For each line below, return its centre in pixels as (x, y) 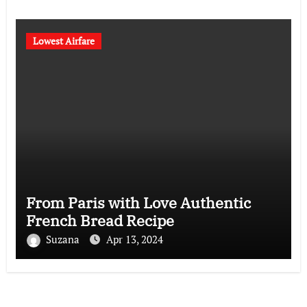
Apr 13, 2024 (134, 239)
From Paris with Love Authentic (138, 202)
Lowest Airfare (63, 40)
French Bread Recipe (100, 220)
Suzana (64, 239)
